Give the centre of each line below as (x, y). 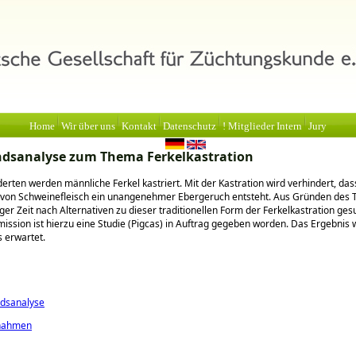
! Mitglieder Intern (262, 126)
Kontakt (139, 126)
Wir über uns (88, 126)
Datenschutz (190, 126)
